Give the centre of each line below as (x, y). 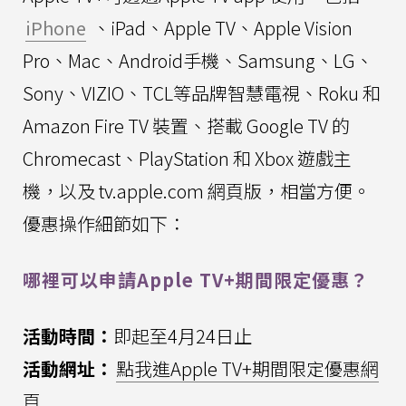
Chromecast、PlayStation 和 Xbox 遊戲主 (187, 158)
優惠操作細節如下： (104, 223)
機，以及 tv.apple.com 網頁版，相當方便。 (197, 190)
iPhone (56, 27)
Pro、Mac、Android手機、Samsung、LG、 (198, 60)
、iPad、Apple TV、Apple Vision (221, 27)
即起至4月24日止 (183, 335)
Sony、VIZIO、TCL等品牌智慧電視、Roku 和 (202, 92)
